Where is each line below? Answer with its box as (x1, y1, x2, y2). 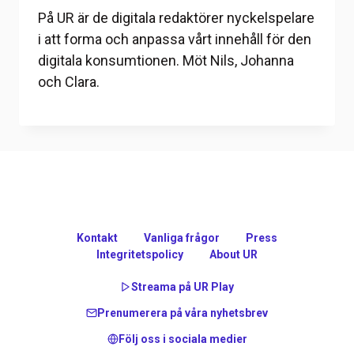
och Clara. (38, 73, 100, 90)
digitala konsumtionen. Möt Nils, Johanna (38, 51, 294, 69)
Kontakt (77, 232, 119, 245)
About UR (209, 248, 258, 262)
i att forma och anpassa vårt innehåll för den (38, 30, 311, 47)
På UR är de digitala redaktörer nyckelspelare (38, 9, 314, 26)
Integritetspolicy (96, 248, 184, 262)
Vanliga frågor (144, 232, 220, 245)
